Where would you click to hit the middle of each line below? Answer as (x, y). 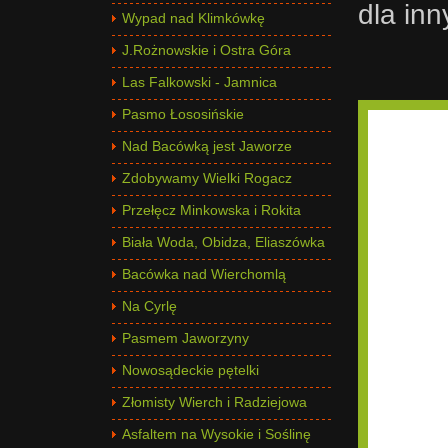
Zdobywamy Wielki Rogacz (207, 178)
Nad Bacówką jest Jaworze (207, 146)
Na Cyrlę (149, 306)
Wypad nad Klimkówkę (193, 18)
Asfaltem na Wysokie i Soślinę (216, 434)
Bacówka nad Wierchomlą (204, 274)
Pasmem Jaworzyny (185, 338)
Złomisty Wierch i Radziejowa (214, 402)
